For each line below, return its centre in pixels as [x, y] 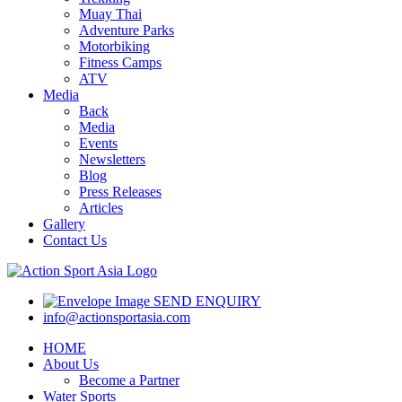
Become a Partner [129, 380]
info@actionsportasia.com [117, 318]
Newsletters [112, 160]
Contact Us [75, 240]
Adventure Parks [127, 31]
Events [98, 144]
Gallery [64, 224]
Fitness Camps [120, 63]
